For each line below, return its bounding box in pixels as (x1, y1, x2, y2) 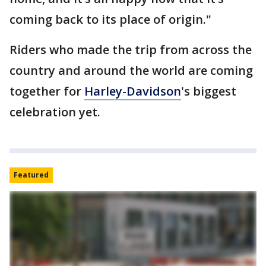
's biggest (181, 83, 236, 99)
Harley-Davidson (84, 83, 181, 99)
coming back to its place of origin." (9, 11, 211, 27)
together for (9, 83, 84, 99)
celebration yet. (9, 103, 103, 120)
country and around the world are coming (9, 62, 253, 78)
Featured (14, 169, 49, 180)
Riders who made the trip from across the (9, 41, 252, 58)
